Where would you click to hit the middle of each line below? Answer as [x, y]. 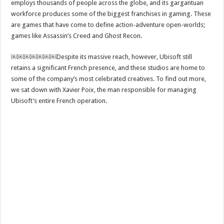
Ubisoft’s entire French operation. [59, 100]
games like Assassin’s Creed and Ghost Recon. [77, 35]
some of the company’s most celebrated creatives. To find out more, [109, 78]
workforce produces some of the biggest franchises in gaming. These [111, 13]
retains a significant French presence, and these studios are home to [108, 67]
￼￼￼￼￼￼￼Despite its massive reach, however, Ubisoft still [102, 56]
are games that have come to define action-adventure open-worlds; [108, 24]
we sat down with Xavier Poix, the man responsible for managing [104, 89]
